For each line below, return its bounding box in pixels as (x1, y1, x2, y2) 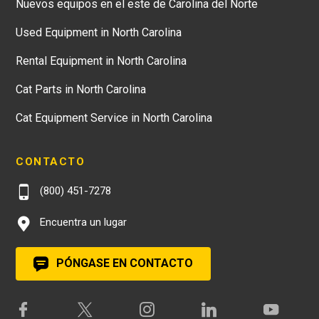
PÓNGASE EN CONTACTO (53, 256, 193, 270)
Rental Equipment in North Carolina (16, 54, 187, 68)
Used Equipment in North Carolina (16, 26, 182, 40)
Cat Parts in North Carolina (16, 83, 146, 97)
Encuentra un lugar (37, 216, 127, 229)
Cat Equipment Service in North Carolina (16, 111, 212, 125)
